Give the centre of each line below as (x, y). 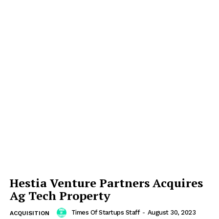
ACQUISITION (30, 213)
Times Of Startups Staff (105, 212)
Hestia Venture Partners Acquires (106, 183)
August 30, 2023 (171, 212)
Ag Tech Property (60, 195)
